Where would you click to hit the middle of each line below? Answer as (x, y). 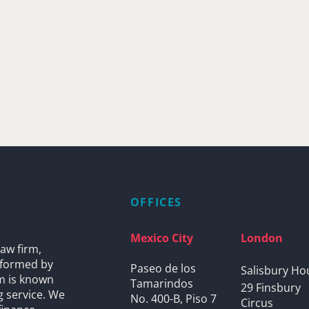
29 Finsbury (271, 287)
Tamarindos (161, 283)
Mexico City (161, 238)
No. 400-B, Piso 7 (173, 298)
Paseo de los (163, 268)
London (262, 238)
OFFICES (156, 202)
